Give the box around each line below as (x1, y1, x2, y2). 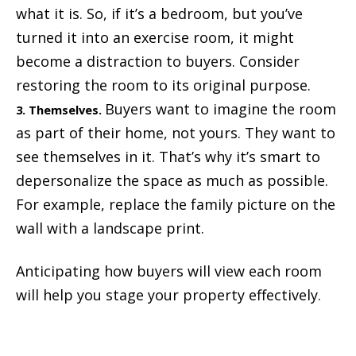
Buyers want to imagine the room (105, 99, 336, 119)
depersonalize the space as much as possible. (16, 171, 328, 191)
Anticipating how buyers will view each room (16, 261, 322, 281)
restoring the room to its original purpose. (16, 75, 311, 95)
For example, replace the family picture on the (16, 195, 335, 215)
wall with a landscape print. (16, 219, 204, 238)
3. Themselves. (16, 102, 105, 118)
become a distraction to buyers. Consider (16, 52, 300, 72)
